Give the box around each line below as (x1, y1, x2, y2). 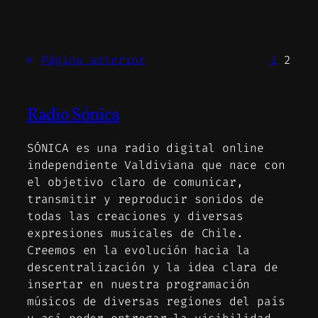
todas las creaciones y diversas (27, 209, 243, 224)
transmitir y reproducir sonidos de (27, 192, 264, 207)
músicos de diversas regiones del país (27, 294, 285, 309)
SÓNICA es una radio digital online (27, 141, 264, 156)
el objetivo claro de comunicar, (27, 175, 243, 190)
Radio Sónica (27, 102, 120, 128)
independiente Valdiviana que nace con (27, 158, 285, 173)
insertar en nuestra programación (27, 277, 251, 292)
